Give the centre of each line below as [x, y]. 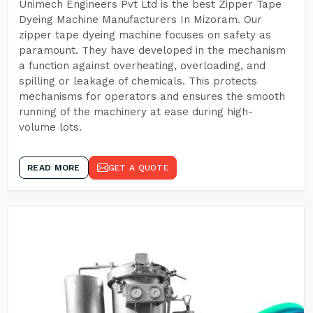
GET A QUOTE [138, 168]
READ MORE [54, 168]
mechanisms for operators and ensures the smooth [152, 96]
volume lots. [50, 127]
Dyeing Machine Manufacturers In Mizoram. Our [140, 20]
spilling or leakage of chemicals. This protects [138, 81]
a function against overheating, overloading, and [142, 66]
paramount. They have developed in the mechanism [152, 50]
